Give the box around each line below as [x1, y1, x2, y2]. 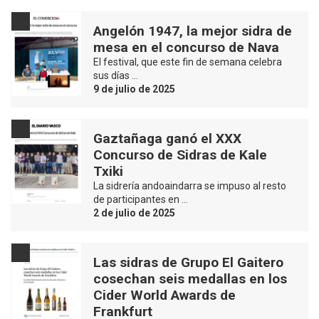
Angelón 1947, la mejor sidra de [93, 22, 292, 39]
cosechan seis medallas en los [93, 270, 287, 287]
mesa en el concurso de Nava [93, 38, 279, 56]
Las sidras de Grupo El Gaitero [93, 253, 283, 271]
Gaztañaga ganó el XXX [93, 130, 241, 147]
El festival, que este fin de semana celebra [93, 56, 282, 68]
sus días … [93, 69, 138, 81]
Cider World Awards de [93, 286, 236, 303]
